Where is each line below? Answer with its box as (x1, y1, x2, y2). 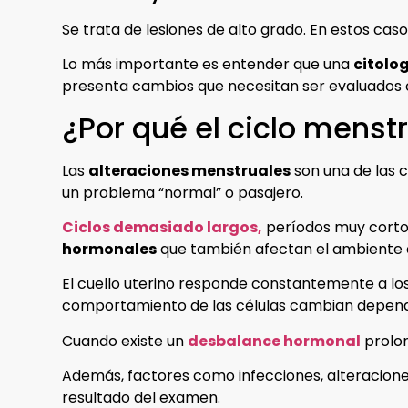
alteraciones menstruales (88, 159, 291, 181)
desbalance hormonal (188, 330, 361, 352)
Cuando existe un (62, 330, 188, 352)
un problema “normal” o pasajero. (62, 181, 303, 203)
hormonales (62, 239, 157, 260)
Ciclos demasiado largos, (62, 217, 262, 239)
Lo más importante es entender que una (62, 54, 353, 76)
